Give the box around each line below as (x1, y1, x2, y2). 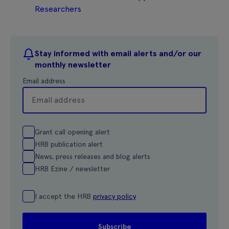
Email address (22, 76, 65, 85)
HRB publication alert (35, 140, 103, 148)
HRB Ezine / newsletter (35, 164, 110, 173)
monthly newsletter (35, 59, 111, 70)
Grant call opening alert (35, 127, 110, 136)
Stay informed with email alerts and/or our (35, 48, 201, 58)
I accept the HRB (35, 192, 93, 200)
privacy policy (93, 192, 136, 200)
